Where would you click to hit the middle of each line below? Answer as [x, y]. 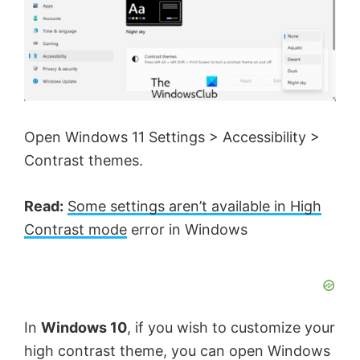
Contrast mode [76, 229]
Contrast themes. [84, 160]
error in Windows [187, 229]
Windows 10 [84, 327]
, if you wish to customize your [231, 327]
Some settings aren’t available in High [194, 206]
